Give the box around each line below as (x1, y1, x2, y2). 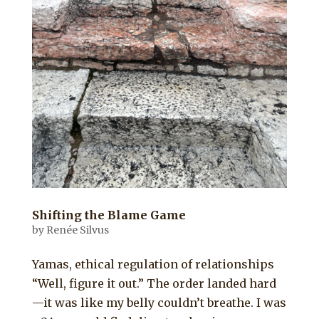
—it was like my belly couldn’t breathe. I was (31, 296, 286, 310)
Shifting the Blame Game (31, 208, 186, 223)
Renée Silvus (46, 224, 109, 237)
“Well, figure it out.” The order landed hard (31, 276, 276, 291)
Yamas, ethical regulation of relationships (31, 257, 274, 272)
